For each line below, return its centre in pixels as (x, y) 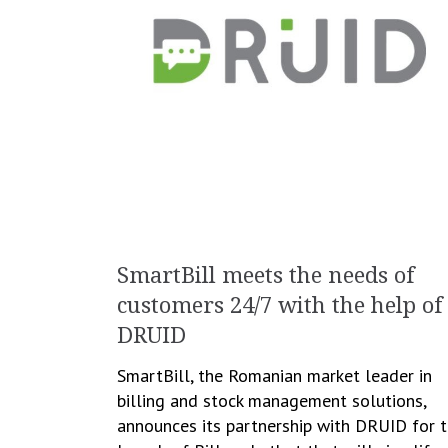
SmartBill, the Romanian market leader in (274, 376)
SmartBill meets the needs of (266, 276)
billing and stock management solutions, (271, 401)
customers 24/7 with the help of (280, 306)
